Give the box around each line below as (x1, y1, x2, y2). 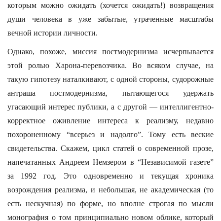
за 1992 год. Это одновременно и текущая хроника (7, 172, 214, 180)
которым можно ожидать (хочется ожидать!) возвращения (7, 1, 214, 9)
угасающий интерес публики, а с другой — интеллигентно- (7, 103, 214, 111)
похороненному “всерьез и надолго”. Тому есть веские (7, 130, 214, 139)
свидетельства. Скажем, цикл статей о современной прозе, (7, 144, 214, 152)
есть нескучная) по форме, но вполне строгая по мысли (7, 199, 214, 208)
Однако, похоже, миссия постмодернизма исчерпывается (7, 47, 214, 56)
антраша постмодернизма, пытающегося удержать (7, 89, 214, 97)
